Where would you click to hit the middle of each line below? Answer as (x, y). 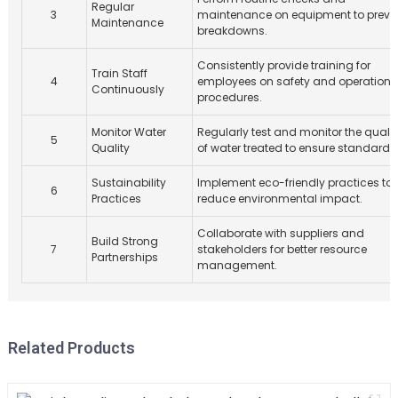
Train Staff (119, 73)
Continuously (127, 89)
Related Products (71, 347)
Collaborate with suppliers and (280, 233)
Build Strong (124, 241)
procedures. (229, 97)
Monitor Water (128, 131)
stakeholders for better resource (282, 249)
